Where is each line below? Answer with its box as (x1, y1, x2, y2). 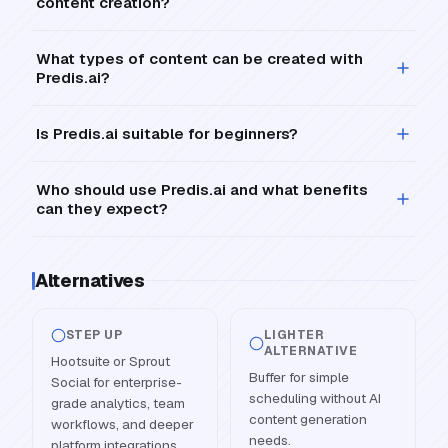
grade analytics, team (51, 394, 185, 412)
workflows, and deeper (51, 415, 194, 433)
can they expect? (36, 199, 168, 218)
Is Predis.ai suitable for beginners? (36, 124, 298, 143)
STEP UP (66, 327, 123, 343)
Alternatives (35, 269, 145, 292)
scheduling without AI (249, 389, 381, 407)
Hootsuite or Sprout (51, 352, 170, 370)
